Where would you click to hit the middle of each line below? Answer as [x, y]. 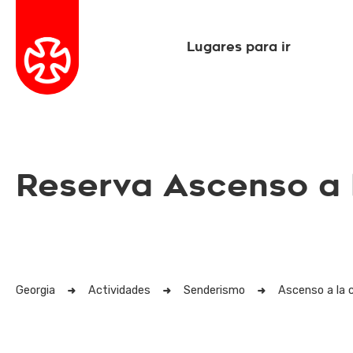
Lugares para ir [239, 47]
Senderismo [214, 290]
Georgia [35, 290]
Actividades [119, 290]
